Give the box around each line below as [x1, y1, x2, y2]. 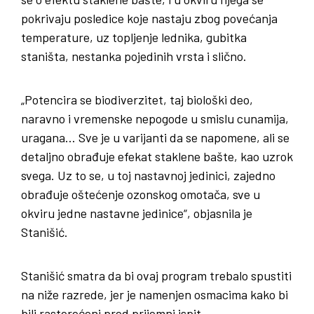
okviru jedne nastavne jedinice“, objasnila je [21, 205, 252, 221]
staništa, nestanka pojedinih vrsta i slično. [21, 48, 247, 64]
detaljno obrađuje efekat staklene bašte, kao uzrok [21, 149, 293, 165]
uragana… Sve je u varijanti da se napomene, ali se [21, 130, 289, 146]
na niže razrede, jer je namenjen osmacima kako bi [21, 287, 288, 303]
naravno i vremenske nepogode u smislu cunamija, [21, 111, 289, 127]
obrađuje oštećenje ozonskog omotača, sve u [21, 186, 260, 203]
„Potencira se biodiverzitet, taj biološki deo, [21, 92, 253, 108]
